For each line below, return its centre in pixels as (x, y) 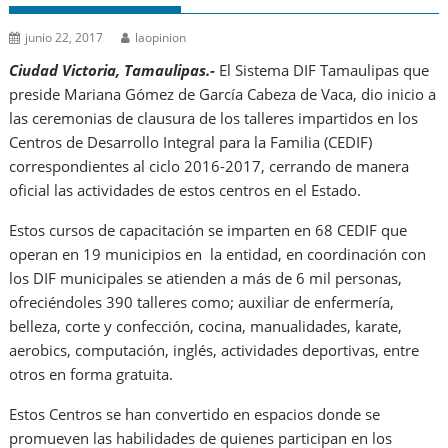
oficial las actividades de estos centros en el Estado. (185, 190)
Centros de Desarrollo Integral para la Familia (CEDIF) (191, 142)
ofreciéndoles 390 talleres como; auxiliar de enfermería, (202, 302)
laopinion (161, 38)
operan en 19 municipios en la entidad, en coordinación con (218, 254)
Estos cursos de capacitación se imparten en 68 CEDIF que (208, 230)
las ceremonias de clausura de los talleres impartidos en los (214, 118)
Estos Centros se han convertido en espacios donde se (195, 414)
